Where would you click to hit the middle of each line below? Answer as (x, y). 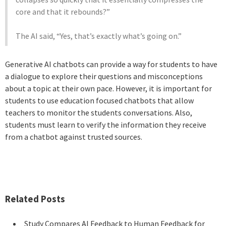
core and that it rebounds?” (63, 11)
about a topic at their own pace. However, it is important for (108, 88)
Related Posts (35, 199)
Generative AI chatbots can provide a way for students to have (111, 64)
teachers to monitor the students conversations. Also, (99, 112)
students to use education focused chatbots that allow (99, 100)
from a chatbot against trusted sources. (74, 136)
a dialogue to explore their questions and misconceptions (104, 76)
